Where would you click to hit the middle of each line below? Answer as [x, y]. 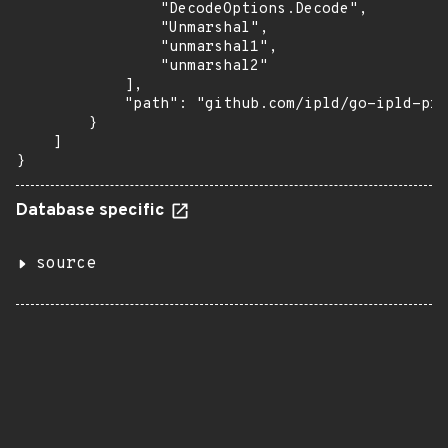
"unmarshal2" [142, 66]
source [66, 264]
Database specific [92, 211]
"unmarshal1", [146, 47]
